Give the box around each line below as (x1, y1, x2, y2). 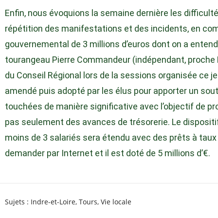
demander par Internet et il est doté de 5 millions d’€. (5, 148, 210, 158)
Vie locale (101, 197, 131, 206)
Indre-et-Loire (31, 197, 75, 206)
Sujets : (5, 197, 29, 206)
